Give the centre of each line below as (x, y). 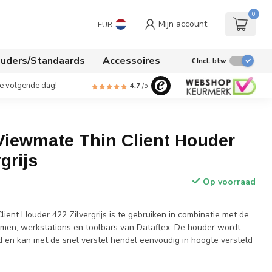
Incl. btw (212, 61)
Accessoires (131, 61)
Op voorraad (228, 182)
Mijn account (183, 24)
